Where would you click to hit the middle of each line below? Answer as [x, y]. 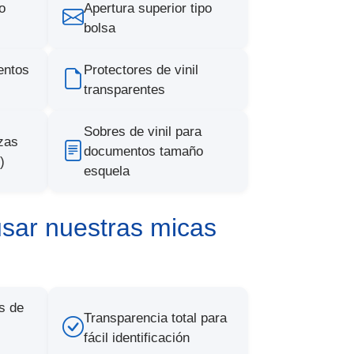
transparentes [124, 90]
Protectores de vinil [141, 70]
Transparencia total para [155, 318]
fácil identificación [137, 337]
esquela [107, 171]
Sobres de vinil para [143, 132]
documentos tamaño [143, 151]
